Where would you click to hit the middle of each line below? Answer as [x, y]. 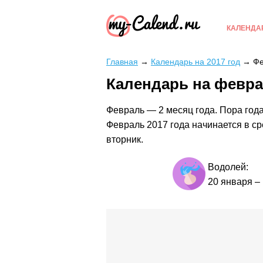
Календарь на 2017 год [195, 62]
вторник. [125, 140]
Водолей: [228, 167]
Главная [122, 62]
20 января [230, 182]
